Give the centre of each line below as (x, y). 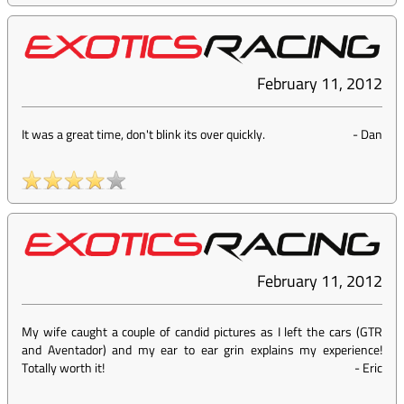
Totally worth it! (63, 368)
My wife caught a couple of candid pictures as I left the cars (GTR (202, 332)
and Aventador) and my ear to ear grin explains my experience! (202, 350)
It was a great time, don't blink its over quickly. (143, 134)
